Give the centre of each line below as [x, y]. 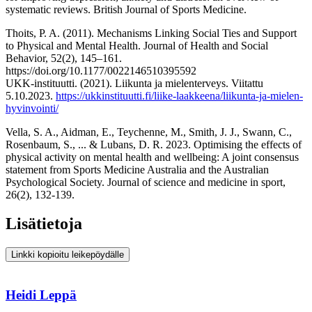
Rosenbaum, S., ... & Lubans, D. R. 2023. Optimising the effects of [154, 144]
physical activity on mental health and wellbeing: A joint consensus [152, 157]
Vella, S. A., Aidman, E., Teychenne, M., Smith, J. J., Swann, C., [149, 132]
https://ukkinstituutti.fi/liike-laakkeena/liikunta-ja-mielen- [179, 95]
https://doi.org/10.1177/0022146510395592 [101, 70]
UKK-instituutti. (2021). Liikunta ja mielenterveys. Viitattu [134, 83]
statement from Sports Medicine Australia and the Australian [137, 169]
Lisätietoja [44, 224]
